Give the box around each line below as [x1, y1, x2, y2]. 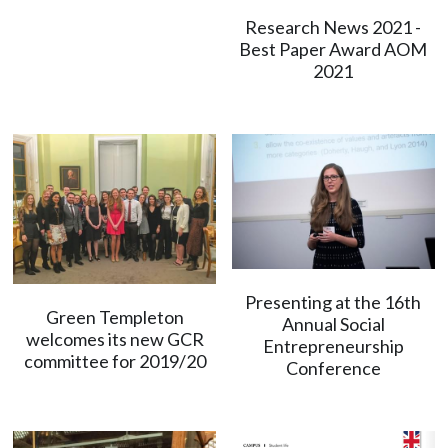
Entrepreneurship [262, 334, 404, 357]
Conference [285, 356, 381, 379]
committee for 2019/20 [23, 349, 206, 372]
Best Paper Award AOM [239, 37, 428, 60]
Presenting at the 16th [245, 290, 422, 313]
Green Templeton [45, 305, 184, 328]
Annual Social [281, 312, 385, 335]
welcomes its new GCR [25, 327, 204, 350]
